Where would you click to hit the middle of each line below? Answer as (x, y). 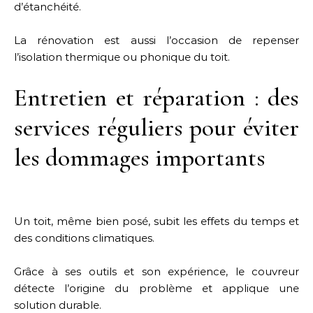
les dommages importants (140, 158)
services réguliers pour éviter (156, 128)
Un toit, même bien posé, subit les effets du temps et (156, 221)
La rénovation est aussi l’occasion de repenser (156, 40)
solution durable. (58, 305)
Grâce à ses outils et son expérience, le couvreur (156, 271)
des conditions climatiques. (84, 238)
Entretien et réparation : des (156, 97)
